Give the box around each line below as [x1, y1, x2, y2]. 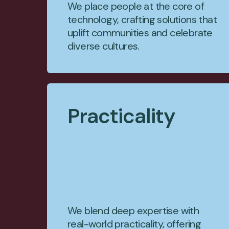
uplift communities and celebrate [67, 26, 213, 39]
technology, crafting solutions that [67, 13, 217, 26]
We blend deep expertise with [67, 204, 199, 217]
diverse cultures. [67, 39, 140, 53]
